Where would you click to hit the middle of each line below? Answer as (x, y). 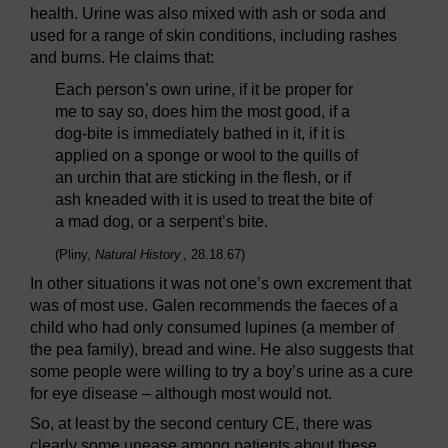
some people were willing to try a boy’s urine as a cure (221, 372)
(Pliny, (75, 255)
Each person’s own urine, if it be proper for (204, 90)
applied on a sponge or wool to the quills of (206, 156)
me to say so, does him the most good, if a (202, 112)
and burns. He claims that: (122, 58)
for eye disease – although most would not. (181, 394)
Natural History (138, 255)
